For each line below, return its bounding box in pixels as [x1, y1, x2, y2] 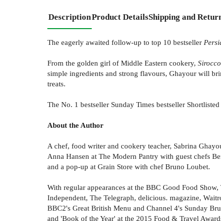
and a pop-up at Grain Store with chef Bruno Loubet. [47, 162, 210, 171]
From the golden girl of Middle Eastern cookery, [47, 59, 198, 68]
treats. [47, 79, 66, 88]
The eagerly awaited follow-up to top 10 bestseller [47, 38, 204, 47]
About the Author [47, 121, 104, 130]
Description [48, 12, 91, 22]
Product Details [92, 12, 148, 22]
